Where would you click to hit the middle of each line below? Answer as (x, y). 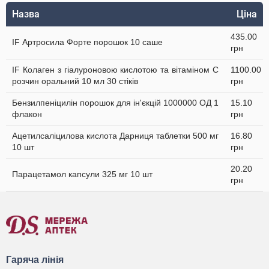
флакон (27, 114)
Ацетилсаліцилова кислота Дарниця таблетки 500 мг (115, 136)
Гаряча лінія (35, 260)
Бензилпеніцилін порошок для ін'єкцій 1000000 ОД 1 (115, 103)
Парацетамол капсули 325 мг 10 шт (82, 174)
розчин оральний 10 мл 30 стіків (75, 81)
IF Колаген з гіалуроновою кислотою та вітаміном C (115, 70)
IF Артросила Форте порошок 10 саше (87, 42)
